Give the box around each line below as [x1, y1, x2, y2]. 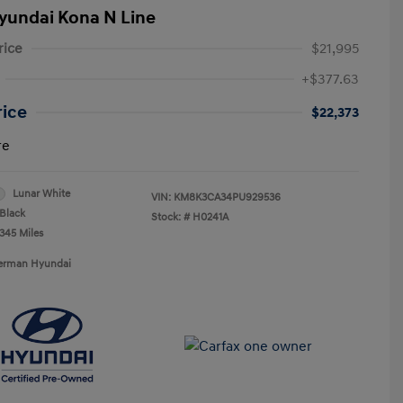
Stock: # [151, 210, 190, 224]
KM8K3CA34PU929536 [174, 190, 281, 204]
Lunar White [13, 186, 70, 201]
